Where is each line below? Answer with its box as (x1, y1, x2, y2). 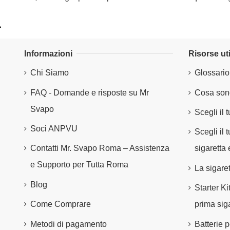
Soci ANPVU (30, 124, 78, 133)
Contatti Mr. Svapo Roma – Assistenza (30, 144, 169, 153)
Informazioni (24, 49, 72, 58)
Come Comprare (30, 200, 91, 209)
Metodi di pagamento (30, 219, 107, 228)
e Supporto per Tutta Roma (30, 160, 128, 169)
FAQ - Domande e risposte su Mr (30, 88, 149, 97)
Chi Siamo (30, 68, 69, 78)
